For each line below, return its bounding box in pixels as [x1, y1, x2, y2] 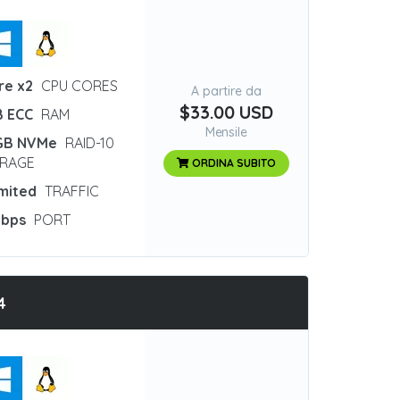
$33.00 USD [179, 101, 273, 123]
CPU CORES [37, 77, 118, 95]
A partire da [191, 83, 262, 99]
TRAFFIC [41, 182, 99, 200]
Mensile [204, 124, 248, 140]
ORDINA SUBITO [189, 156, 276, 170]
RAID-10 [62, 134, 114, 152]
